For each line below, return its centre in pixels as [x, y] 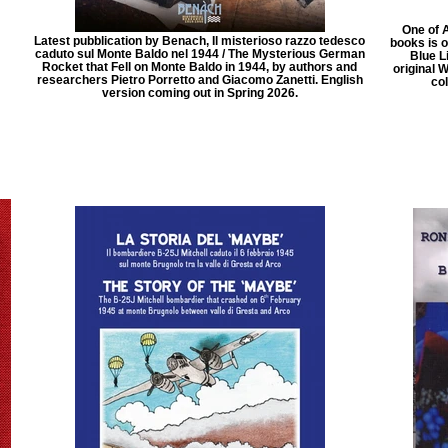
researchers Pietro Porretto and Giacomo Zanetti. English [199, 79]
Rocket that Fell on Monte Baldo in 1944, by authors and [199, 66]
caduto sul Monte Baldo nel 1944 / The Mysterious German [199, 53]
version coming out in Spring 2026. [199, 92]
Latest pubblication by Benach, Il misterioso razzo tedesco [199, 40]
